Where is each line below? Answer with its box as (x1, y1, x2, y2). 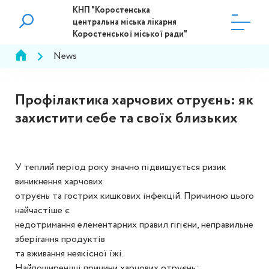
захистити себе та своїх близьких (15, 108, 238, 129)
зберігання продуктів (15, 232, 105, 246)
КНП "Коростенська (72, 4, 150, 16)
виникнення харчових (15, 175, 103, 189)
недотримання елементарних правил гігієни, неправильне (15, 218, 253, 232)
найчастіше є (15, 204, 70, 217)
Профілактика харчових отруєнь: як (15, 90, 253, 111)
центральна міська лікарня (72, 16, 177, 28)
